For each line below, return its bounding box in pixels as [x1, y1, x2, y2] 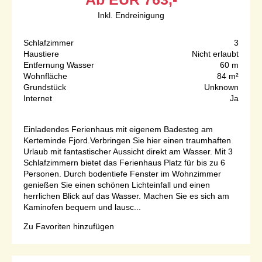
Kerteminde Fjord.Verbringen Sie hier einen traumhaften [23, 136, 231, 146]
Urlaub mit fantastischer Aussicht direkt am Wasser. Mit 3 [23, 147, 233, 157]
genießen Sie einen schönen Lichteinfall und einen [23, 180, 210, 190]
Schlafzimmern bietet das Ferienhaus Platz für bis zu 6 [23, 158, 225, 168]
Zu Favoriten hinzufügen [23, 222, 114, 232]
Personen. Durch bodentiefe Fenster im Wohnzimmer [23, 169, 221, 179]
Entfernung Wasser [23, 60, 94, 70]
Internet [23, 94, 52, 104]
